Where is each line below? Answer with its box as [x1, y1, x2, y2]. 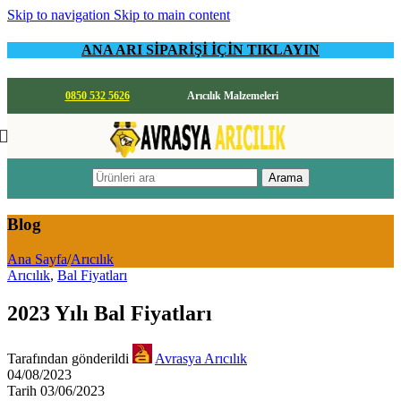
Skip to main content [114, 7, 230, 22]
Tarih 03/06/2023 [7, 382, 105, 398]
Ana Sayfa [7, 251, 67, 267]
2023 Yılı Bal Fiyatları [7, 301, 212, 325]
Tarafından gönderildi [7, 350, 129, 366]
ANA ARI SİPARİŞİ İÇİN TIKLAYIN [81, 42, 320, 58]
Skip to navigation [7, 7, 114, 22]
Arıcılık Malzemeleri [187, 89, 278, 102]
